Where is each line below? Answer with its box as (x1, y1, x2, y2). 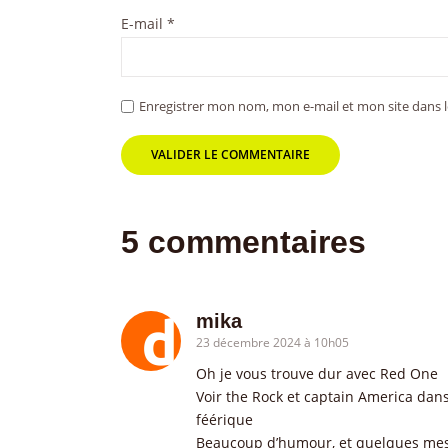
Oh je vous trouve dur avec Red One (196, 364, 438, 383)
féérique (196, 410, 253, 429)
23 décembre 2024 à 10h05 (196, 334, 349, 351)
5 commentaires (121, 224, 366, 260)
